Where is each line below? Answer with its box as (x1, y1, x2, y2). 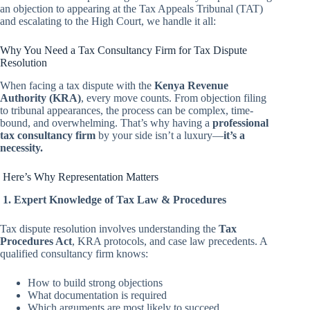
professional (212, 116, 268, 129)
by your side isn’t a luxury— (95, 129, 224, 141)
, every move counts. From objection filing (81, 91, 266, 104)
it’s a (224, 129, 245, 141)
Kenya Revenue (154, 79, 228, 91)
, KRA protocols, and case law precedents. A (72, 235, 267, 247)
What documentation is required (28, 289, 167, 301)
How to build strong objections (28, 276, 163, 289)
